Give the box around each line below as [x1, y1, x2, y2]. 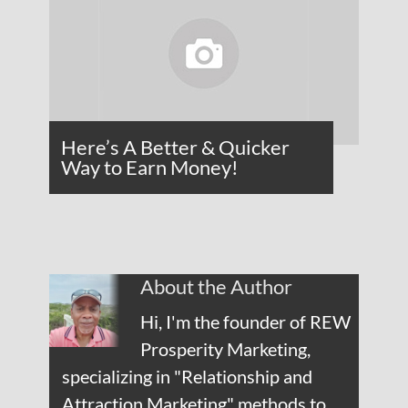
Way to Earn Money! [61, 155, 239, 179]
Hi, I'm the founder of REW [140, 311, 351, 332]
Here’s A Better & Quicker [61, 135, 290, 159]
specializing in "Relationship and [61, 365, 312, 387]
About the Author [140, 274, 292, 299]
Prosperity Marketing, [140, 338, 311, 360]
